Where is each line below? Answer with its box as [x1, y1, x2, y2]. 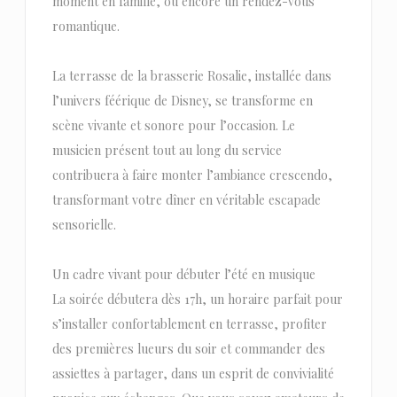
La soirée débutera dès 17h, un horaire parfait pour [51, 290, 343, 307]
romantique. [51, 17, 120, 35]
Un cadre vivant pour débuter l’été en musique [51, 265, 315, 283]
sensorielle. [51, 215, 116, 233]
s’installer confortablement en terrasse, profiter [51, 315, 327, 332]
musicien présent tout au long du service [51, 141, 282, 159]
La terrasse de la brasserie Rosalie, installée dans [51, 66, 331, 84]
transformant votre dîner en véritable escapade [51, 191, 321, 208]
